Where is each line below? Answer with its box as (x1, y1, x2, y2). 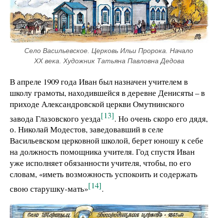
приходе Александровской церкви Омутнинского (10, 98, 184, 109)
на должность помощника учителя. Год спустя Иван (10, 146, 195, 158)
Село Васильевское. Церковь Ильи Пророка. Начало (24, 46, 193, 54)
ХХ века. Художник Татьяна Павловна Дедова (34, 56, 184, 65)
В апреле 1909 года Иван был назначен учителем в (10, 75, 188, 87)
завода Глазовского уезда (10, 112, 101, 124)
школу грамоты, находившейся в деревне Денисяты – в (10, 87, 205, 98)
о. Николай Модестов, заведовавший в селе (10, 124, 163, 135)
